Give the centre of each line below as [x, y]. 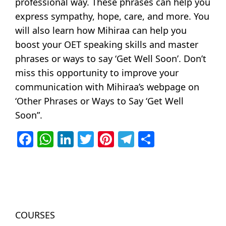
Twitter [121, 139]
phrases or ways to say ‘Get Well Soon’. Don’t [111, 59]
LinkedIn [107, 139]
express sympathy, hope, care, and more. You [112, 16]
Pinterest [148, 139]
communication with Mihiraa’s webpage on [107, 87]
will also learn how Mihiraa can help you [101, 31]
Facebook [70, 139]
